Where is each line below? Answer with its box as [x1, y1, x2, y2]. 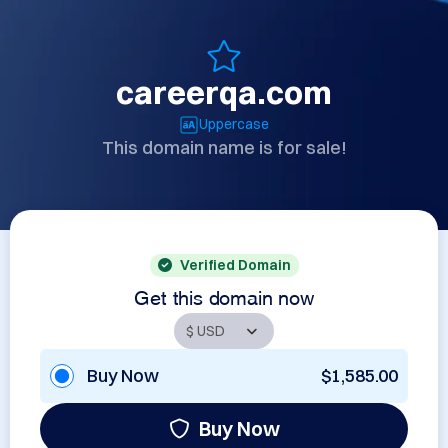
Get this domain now [134, 290, 314, 300]
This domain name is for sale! [101, 136, 347, 159]
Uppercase [199, 115, 269, 133]
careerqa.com [116, 73, 332, 112]
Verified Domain [179, 256, 291, 274]
